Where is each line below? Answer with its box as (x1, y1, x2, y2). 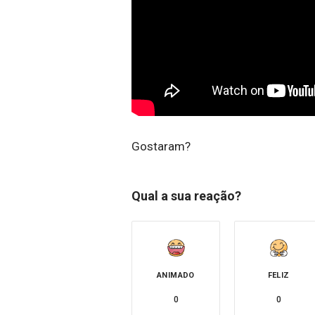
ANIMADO (157, 270, 195, 280)
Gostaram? (131, 139, 191, 153)
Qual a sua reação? (131, 188, 241, 203)
